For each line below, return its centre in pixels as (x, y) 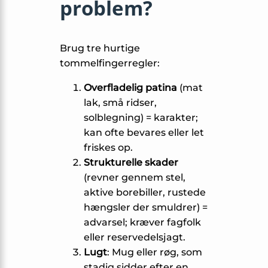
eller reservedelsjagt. (135, 237)
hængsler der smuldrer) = (146, 208)
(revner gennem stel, (135, 178)
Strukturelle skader (131, 163)
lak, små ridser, (120, 103)
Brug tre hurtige (100, 48)
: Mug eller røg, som (155, 252)
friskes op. (108, 148)
